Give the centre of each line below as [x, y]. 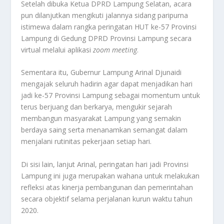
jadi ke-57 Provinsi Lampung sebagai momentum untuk [111, 95]
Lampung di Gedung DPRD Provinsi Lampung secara [106, 38]
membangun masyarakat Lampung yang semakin [101, 118]
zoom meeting [115, 49]
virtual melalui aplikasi [57, 49]
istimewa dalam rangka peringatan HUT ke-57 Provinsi [109, 26]
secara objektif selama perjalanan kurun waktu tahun [107, 198]
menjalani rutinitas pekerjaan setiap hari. [88, 141]
